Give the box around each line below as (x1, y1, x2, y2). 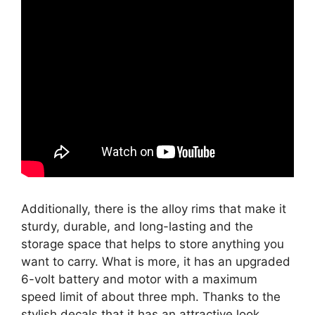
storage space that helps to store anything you (21, 236, 284, 251)
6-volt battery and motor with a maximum (21, 271, 257, 286)
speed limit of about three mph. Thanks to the (21, 289, 281, 304)
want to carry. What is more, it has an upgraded (21, 254, 290, 269)
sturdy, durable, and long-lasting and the (21, 219, 253, 233)
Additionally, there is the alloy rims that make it (21, 201, 286, 216)
